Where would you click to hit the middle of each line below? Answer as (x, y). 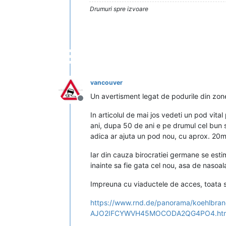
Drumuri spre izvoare (119, 9)
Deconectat (102, 103)
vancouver (106, 82)
